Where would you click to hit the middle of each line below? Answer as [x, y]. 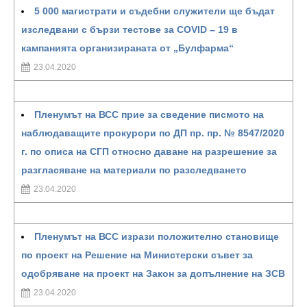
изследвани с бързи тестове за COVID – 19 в [130, 29]
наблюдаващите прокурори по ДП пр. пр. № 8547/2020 [153, 133]
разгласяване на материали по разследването [134, 170]
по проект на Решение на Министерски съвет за [137, 255]
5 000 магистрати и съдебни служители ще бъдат [155, 11]
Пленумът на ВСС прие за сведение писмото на [149, 114]
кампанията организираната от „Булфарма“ [127, 48]
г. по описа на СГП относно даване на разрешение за [149, 151]
